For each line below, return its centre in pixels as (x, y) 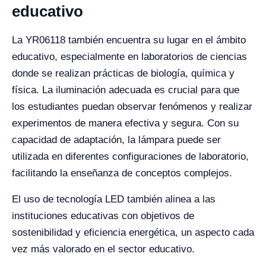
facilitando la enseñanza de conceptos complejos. (122, 173)
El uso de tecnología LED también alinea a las (114, 199)
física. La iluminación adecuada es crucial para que (126, 90)
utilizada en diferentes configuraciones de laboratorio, (130, 156)
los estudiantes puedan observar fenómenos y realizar (132, 107)
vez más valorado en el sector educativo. (103, 249)
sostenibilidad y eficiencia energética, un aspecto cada (133, 232)
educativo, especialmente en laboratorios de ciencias (129, 57)
